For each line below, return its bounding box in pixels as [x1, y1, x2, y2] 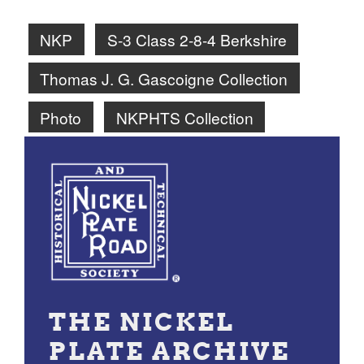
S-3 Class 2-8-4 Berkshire [106, 28, 287, 50]
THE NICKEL [49, 305, 235, 337]
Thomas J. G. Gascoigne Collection [40, 67, 288, 89]
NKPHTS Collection [115, 106, 253, 128]
